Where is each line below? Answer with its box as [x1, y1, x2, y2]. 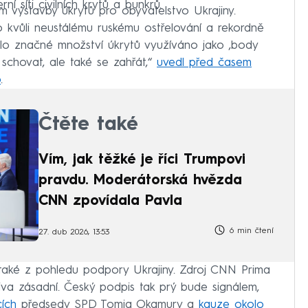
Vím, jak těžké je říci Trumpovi [38, 153, 245, 168]
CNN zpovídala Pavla [38, 195, 182, 209]
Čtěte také [38, 115, 138, 135]
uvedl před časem [157, 56, 252, 69]
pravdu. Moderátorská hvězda [38, 174, 242, 188]
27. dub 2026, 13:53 [38, 228, 109, 236]
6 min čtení [226, 227, 274, 236]
